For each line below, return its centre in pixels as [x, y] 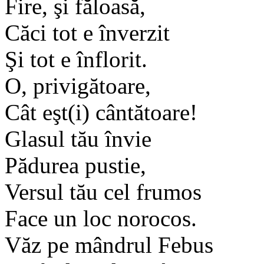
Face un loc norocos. [101, 218]
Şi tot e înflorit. [76, 59]
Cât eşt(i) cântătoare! [101, 112]
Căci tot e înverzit [87, 32]
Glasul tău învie [78, 138]
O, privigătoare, [78, 85]
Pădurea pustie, [75, 165]
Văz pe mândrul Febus [109, 245]
